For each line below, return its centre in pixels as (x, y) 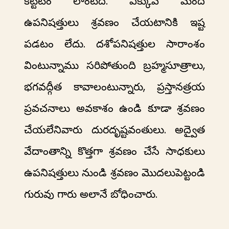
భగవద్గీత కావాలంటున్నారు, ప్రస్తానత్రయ (114, 87)
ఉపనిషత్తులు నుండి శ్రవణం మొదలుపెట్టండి (114, 173)
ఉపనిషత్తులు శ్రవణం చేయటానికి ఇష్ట (114, 22)
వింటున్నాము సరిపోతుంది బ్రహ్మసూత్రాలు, (114, 65)
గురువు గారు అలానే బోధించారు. (91, 194)
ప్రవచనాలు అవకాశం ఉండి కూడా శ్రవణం (114, 108)
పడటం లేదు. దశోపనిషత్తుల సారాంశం (114, 44)
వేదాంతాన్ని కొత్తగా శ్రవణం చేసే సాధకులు (114, 151)
